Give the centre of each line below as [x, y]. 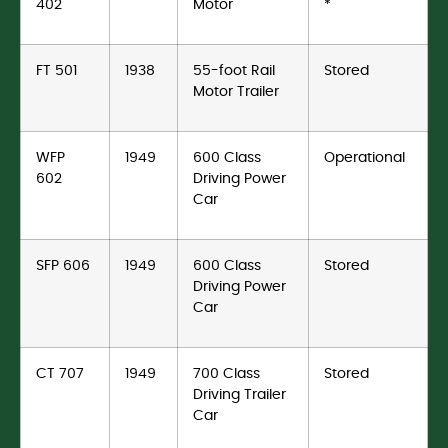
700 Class [226, 374]
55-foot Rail [234, 71]
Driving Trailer [239, 395]
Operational [364, 158]
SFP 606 [63, 266]
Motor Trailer [236, 92]
